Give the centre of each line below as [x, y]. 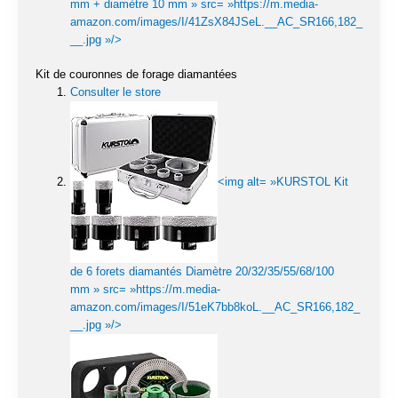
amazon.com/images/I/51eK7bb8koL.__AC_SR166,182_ [215, 307]
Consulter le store [115, 92]
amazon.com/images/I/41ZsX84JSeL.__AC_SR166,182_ [216, 21]
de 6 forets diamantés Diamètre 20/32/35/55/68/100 [202, 272]
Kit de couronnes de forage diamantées [136, 75]
